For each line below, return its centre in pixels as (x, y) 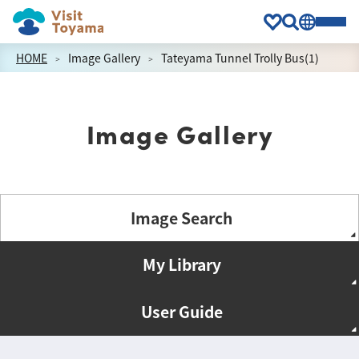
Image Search (182, 218)
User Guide (182, 312)
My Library (182, 264)
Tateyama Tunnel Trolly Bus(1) (240, 58)
